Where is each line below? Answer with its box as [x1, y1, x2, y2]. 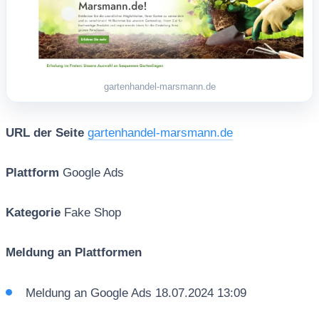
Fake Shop [63, 206, 121, 220]
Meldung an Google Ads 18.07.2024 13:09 [25, 286, 246, 300]
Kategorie [5, 206, 64, 220]
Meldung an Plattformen [5, 246, 142, 260]
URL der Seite [5, 125, 84, 140]
